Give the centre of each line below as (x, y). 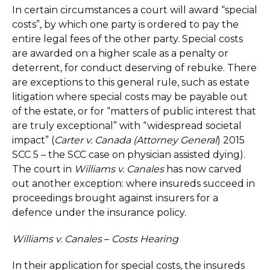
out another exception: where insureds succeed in (133, 184)
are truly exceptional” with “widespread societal (127, 126)
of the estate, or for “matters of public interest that (134, 111)
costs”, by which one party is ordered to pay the (125, 24)
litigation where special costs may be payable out (130, 97)
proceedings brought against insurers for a (115, 198)
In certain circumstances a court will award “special (135, 10)
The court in (43, 169)
